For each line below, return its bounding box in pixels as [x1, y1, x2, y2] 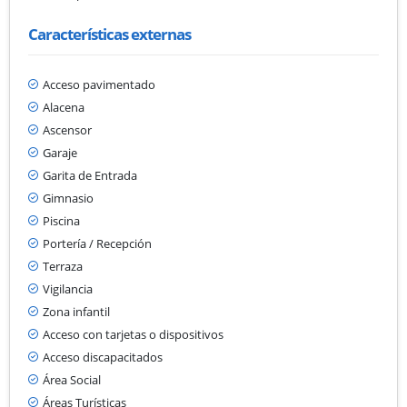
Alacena [43, 98, 84, 115]
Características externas [28, 23, 191, 45]
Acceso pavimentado [43, 75, 155, 93]
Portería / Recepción [43, 234, 152, 252]
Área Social [43, 371, 101, 388]
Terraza [43, 257, 83, 274]
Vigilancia [43, 280, 93, 297]
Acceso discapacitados [43, 348, 163, 365]
